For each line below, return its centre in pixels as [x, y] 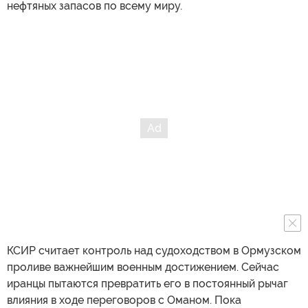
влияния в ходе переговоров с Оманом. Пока [124, 300]
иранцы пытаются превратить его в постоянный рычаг [147, 283]
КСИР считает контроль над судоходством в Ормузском [154, 250]
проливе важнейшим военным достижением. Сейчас [143, 267]
